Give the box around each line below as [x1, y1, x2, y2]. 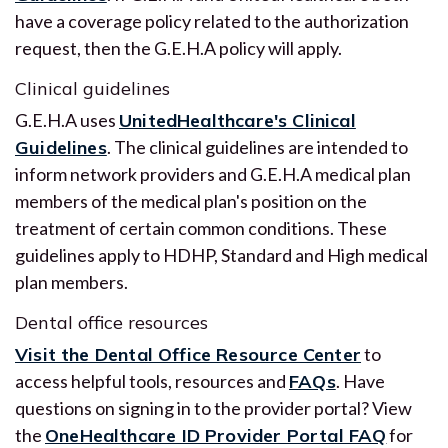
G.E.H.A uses [15, 108, 119, 131]
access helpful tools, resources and [15, 369, 289, 392]
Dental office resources [15, 310, 208, 334]
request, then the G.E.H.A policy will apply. [15, 36, 342, 59]
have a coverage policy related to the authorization [15, 9, 409, 32]
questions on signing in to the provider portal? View [15, 396, 412, 419]
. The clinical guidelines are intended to [106, 135, 408, 158]
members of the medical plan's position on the [15, 189, 367, 212]
